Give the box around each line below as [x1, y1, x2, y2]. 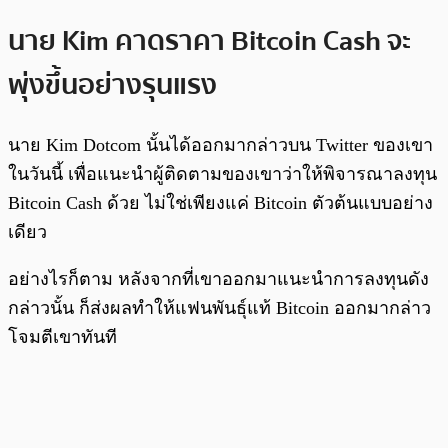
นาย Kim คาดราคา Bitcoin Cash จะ [8, 18, 411, 63]
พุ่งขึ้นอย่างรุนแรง [8, 62, 217, 107]
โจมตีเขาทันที [8, 326, 117, 347]
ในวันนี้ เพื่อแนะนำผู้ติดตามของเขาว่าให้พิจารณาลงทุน [8, 163, 437, 184]
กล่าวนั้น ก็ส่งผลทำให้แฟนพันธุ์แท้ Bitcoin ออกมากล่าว [8, 297, 431, 318]
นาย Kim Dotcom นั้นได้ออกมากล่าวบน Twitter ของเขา [8, 134, 433, 155]
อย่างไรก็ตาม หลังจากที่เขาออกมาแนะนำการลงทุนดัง [8, 268, 429, 289]
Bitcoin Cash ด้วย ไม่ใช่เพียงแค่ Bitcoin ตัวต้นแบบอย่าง [8, 192, 433, 213]
